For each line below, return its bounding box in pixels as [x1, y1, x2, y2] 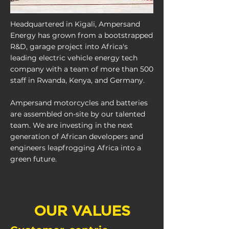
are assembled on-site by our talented [10, 109, 145, 119]
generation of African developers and [10, 132, 143, 141]
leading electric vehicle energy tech [10, 53, 138, 62]
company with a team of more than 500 [10, 64, 153, 74]
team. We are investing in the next [10, 121, 133, 130]
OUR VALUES [33, 202, 130, 218]
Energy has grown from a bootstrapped [10, 31, 153, 40]
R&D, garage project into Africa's [10, 42, 128, 51]
